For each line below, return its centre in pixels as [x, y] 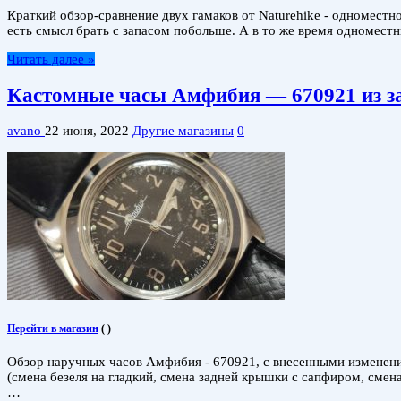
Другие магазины [183, 131]
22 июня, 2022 [87, 131]
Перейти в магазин [53, 329]
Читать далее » [51, 60]
